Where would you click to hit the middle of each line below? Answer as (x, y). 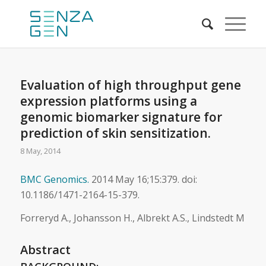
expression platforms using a (108, 101)
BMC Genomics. (54, 179)
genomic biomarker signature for (121, 117)
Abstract (45, 250)
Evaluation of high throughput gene (130, 85)
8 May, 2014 (40, 151)
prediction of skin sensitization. (115, 133)
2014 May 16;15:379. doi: (143, 179)
